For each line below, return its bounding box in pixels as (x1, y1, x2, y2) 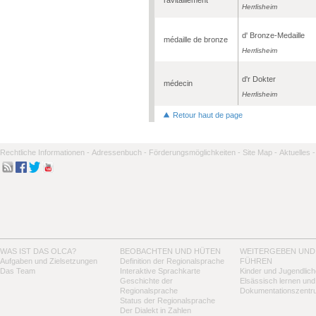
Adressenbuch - (92, 147, 147, 157)
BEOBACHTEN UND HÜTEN (120, 246, 221, 255)
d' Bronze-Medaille (242, 30, 305, 39)
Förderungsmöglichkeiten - (149, 147, 241, 157)
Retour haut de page (173, 110, 243, 119)
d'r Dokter (242, 74, 276, 83)
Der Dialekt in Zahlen (120, 305, 191, 315)
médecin (164, 78, 193, 87)
